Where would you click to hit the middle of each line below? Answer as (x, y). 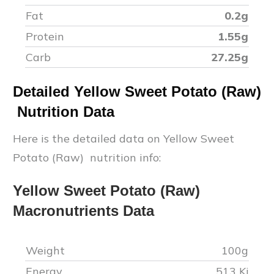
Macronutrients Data (83, 210)
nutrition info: (124, 157)
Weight (47, 250)
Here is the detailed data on (88, 138)
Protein (45, 36)
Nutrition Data (64, 111)
